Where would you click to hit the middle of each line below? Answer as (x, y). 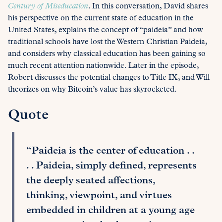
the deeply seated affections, (91, 181)
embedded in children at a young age (111, 211)
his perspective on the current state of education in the (101, 19)
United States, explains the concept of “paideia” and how (106, 30)
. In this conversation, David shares (148, 7)
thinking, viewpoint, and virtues (99, 196)
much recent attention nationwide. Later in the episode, (103, 66)
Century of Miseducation (48, 7)
